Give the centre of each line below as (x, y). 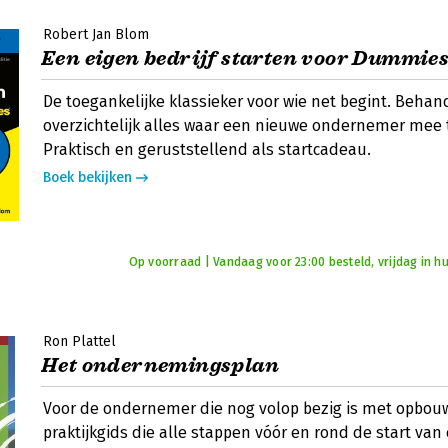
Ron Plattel (79, 341)
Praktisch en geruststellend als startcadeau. (207, 149)
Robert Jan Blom (96, 34)
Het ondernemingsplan (160, 365)
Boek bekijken (87, 177)
